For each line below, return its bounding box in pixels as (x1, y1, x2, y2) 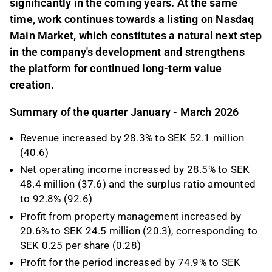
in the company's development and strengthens (10, 46, 245, 59)
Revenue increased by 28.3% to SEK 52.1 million (20, 132, 245, 144)
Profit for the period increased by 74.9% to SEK (20, 256, 241, 268)
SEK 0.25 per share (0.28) (20, 239, 141, 251)
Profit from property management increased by (20, 209, 242, 222)
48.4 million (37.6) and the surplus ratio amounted (20, 178, 256, 191)
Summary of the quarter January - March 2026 (10, 106, 239, 119)
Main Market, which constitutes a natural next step (10, 29, 262, 42)
